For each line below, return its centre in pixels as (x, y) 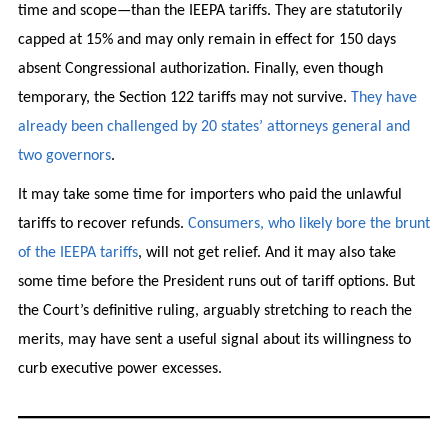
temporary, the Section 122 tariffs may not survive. (184, 97)
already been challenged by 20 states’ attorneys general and (213, 126)
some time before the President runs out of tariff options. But (216, 281)
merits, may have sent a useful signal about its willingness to (214, 339)
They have (383, 97)
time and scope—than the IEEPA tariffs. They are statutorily (209, 10)
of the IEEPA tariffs (77, 252)
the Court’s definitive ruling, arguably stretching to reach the (214, 310)
